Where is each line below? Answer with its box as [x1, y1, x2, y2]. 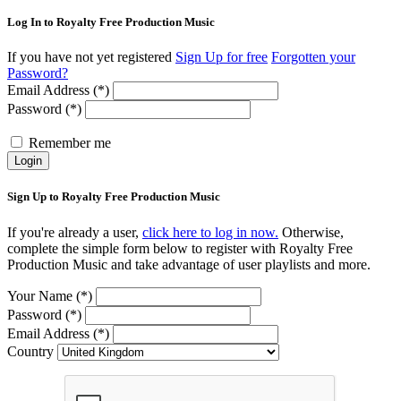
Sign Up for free [175, 49, 268, 65]
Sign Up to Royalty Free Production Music [7, 190, 220, 204]
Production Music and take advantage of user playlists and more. [7, 256, 371, 272]
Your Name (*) [7, 287, 92, 303]
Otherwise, [278, 224, 344, 240]
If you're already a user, [7, 224, 142, 240]
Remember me [29, 135, 111, 151]
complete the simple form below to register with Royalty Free [7, 240, 353, 256]
